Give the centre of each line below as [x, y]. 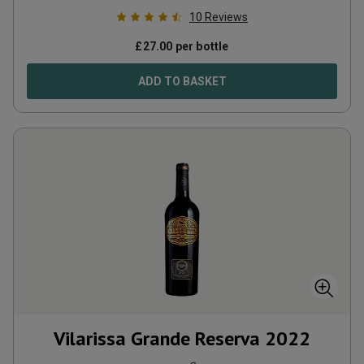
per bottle [201, 46]
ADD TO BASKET [182, 81]
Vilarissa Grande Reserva [157, 338]
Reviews [226, 17]
